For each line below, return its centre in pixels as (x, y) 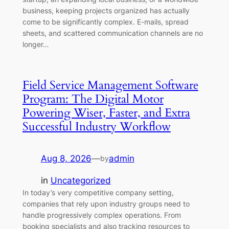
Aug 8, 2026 (66, 159)
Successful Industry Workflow (96, 127)
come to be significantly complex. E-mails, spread (105, 22)
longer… (36, 44)
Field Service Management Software (110, 85)
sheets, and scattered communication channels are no (112, 33)
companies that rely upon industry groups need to (106, 204)
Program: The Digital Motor (93, 99)
